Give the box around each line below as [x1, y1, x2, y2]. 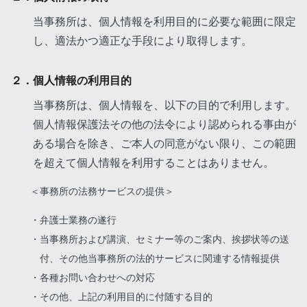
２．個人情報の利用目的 [11, 75, 132, 86]
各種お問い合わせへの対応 [40, 273, 155, 283]
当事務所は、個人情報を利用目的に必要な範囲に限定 [33, 16, 296, 27]
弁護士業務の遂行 [40, 215, 116, 225]
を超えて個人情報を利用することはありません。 [33, 157, 274, 169]
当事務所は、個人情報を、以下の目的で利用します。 [33, 99, 296, 111]
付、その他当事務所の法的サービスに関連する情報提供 [40, 254, 280, 264]
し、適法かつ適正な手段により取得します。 [33, 35, 252, 47]
